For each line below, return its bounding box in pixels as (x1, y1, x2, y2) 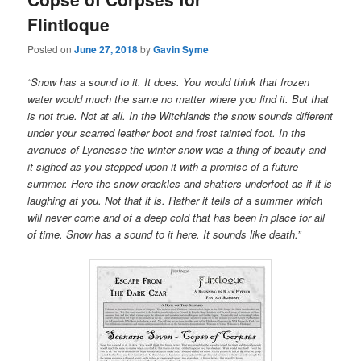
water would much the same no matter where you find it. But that (27, 91, 330, 107)
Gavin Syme (153, 42, 210, 57)
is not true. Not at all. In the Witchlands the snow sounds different (27, 108, 334, 124)
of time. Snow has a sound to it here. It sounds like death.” (27, 226, 301, 243)
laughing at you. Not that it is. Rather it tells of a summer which (27, 193, 323, 209)
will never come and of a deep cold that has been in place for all (27, 210, 326, 226)
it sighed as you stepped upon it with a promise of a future (27, 159, 299, 175)
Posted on (27, 42, 75, 56)
